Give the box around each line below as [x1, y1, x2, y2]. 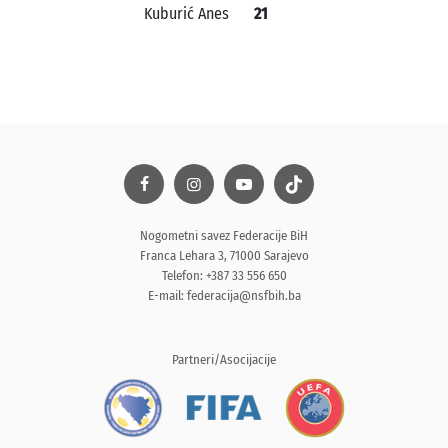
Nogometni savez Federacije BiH [140, 228, 308, 243]
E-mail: [147, 288, 187, 303]
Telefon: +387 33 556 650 [161, 268, 287, 283]
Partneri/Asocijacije [172, 352, 276, 367]
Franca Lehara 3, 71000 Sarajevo [139, 248, 309, 263]
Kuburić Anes [144, 4, 229, 23]
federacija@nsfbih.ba [186, 288, 301, 303]
